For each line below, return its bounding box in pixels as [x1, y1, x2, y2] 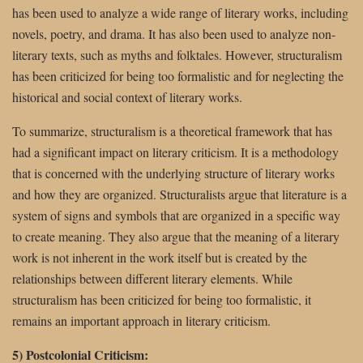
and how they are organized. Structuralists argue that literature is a [12, 185, 347, 203]
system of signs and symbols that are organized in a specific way [12, 206, 340, 224]
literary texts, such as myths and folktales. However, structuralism [12, 45, 342, 63]
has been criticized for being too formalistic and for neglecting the [12, 66, 344, 84]
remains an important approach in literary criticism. [12, 311, 271, 329]
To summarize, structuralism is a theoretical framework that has [12, 122, 332, 139]
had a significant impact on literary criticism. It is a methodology [12, 143, 339, 160]
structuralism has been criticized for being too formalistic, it [12, 290, 311, 308]
